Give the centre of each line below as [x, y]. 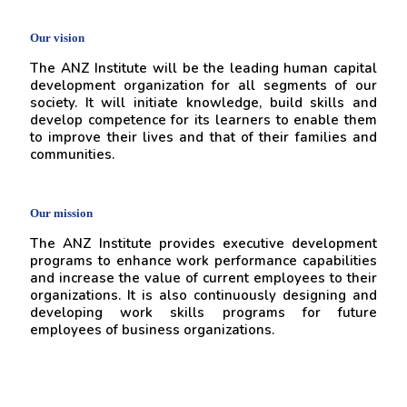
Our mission [61, 213]
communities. [72, 154]
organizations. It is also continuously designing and [203, 295]
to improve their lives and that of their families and [203, 137]
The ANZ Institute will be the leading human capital [203, 68]
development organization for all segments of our [203, 85]
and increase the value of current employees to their [203, 278]
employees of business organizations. [152, 330]
